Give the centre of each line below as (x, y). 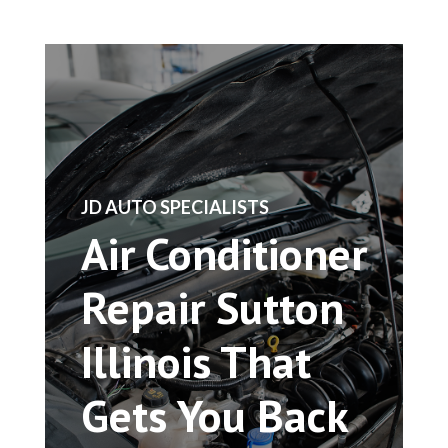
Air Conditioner (223, 252)
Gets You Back (214, 414)
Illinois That (195, 360)
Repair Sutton (212, 306)
